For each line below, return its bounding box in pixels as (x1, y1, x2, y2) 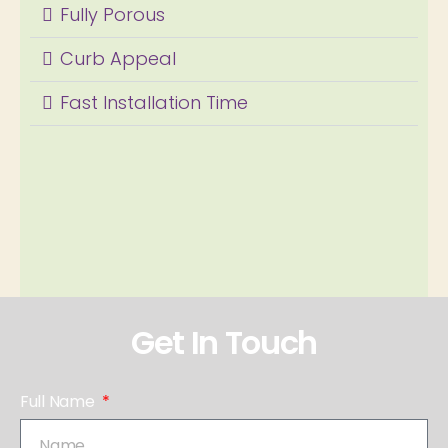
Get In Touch (130, 319, 318, 365)
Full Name (20, 389, 99, 413)
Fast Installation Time (60, 89, 248, 115)
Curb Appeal (60, 45, 176, 71)
